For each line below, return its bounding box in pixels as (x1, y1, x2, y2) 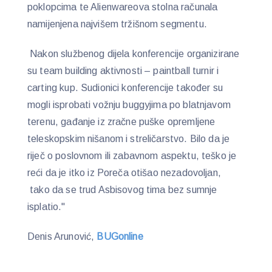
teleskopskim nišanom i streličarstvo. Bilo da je (27, 134, 230, 144)
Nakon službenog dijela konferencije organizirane (27, 49, 240, 59)
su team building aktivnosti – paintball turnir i (27, 66, 219, 76)
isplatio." (27, 202, 66, 212)
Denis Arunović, (27, 231, 97, 242)
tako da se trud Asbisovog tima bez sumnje (27, 185, 217, 195)
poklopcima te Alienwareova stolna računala (27, 2, 218, 13)
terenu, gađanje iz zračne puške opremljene (27, 117, 216, 127)
